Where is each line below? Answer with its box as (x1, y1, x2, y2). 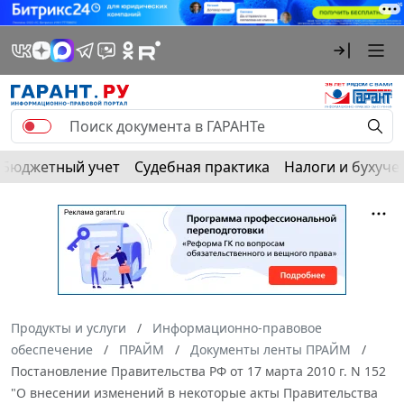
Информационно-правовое (152, 318, 322, 336)
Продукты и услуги (11, 318, 126, 336)
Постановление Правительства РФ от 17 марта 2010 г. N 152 (11, 362, 386, 380)
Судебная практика (134, 156, 270, 177)
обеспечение (11, 340, 93, 358)
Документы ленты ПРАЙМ (190, 340, 351, 358)
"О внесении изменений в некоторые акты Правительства (11, 383, 378, 401)
